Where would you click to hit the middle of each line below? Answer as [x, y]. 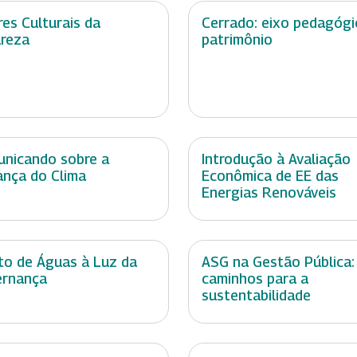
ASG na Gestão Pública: [278, 262]
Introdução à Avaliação [276, 159]
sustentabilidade [256, 296]
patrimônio [237, 40]
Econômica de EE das [270, 176]
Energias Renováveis [269, 193]
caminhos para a [255, 279]
